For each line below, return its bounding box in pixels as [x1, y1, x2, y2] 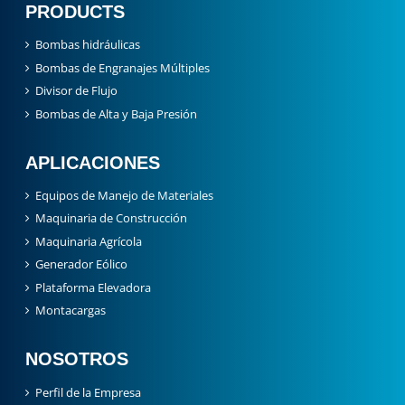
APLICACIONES [25, 130, 160, 151]
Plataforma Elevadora [35, 258, 152, 274]
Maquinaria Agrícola [35, 212, 143, 228]
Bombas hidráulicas [35, 15, 141, 32]
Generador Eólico [35, 235, 128, 251]
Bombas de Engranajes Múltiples [35, 38, 211, 54]
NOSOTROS [25, 327, 128, 348]
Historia [35, 385, 79, 401]
